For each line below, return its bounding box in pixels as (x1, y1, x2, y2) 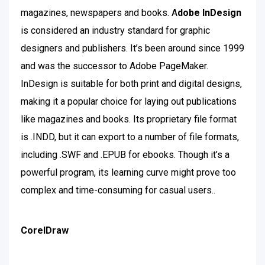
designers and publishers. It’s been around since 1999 (21, 43, 244, 54)
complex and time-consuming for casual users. (21, 185, 214, 196)
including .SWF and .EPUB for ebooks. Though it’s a (21, 149, 230, 160)
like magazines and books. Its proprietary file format (21, 114, 237, 125)
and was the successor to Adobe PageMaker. (21, 60, 208, 72)
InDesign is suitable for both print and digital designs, (21, 78, 242, 89)
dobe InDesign (177, 7, 241, 18)
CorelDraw (21, 225, 69, 236)
